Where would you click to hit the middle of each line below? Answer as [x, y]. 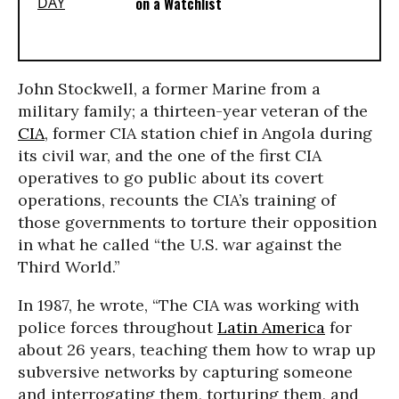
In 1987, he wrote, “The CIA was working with [188, 305]
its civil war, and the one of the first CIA [170, 155]
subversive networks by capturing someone [185, 372]
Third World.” [69, 267]
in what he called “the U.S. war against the [180, 244]
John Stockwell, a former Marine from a [169, 89]
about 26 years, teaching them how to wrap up [197, 350]
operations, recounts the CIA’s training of [177, 200]
